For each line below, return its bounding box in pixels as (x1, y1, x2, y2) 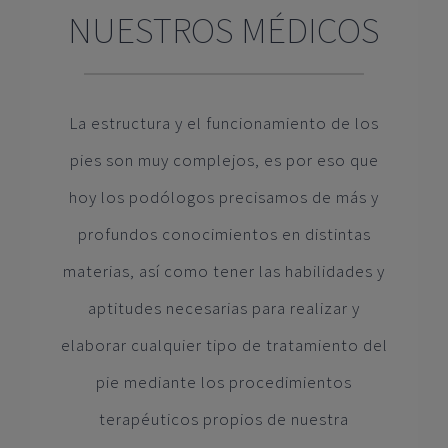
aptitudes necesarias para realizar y (88, 297, 360, 320)
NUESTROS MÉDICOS (68, 6, 380, 54)
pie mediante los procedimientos (96, 371, 352, 394)
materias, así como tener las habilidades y (63, 260, 385, 283)
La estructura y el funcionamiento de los (69, 112, 379, 135)
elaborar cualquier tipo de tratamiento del (60, 334, 388, 357)
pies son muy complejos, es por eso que (69, 149, 379, 172)
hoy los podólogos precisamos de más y (69, 186, 379, 209)
